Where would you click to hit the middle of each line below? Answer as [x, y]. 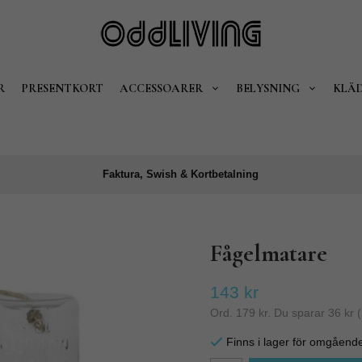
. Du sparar [297, 313]
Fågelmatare [268, 253]
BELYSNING [267, 88]
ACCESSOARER [161, 88]
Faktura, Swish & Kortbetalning [181, 174]
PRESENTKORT [62, 88]
